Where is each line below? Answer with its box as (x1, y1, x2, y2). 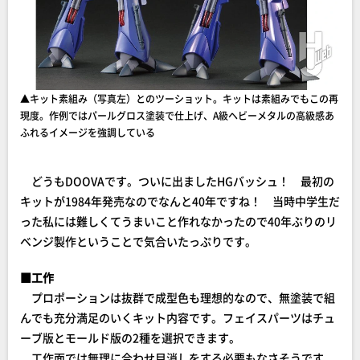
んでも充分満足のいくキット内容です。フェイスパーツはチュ (20, 309, 335, 326)
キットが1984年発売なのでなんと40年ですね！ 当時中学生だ (20, 193, 340, 210)
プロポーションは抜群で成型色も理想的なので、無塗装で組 (20, 289, 335, 306)
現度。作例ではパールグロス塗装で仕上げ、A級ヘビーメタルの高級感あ (20, 108, 334, 123)
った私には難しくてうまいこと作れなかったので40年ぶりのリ (20, 213, 337, 230)
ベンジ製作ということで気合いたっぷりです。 (20, 233, 256, 250)
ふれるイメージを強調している (20, 125, 155, 140)
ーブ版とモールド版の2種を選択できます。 (20, 329, 240, 346)
